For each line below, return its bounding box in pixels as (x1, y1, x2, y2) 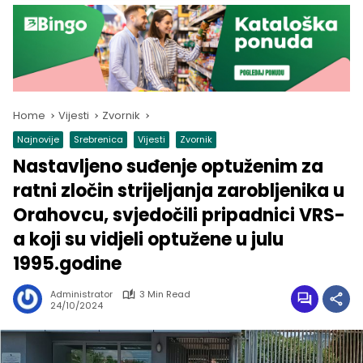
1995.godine (13, 251, 122, 277)
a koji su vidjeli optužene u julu (13, 227, 284, 253)
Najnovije (17, 133, 59, 147)
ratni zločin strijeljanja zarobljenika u (13, 178, 344, 204)
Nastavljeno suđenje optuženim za (13, 154, 323, 180)
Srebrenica (74, 133, 123, 147)
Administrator (50, 288, 113, 301)
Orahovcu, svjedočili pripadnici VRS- (13, 203, 345, 228)
